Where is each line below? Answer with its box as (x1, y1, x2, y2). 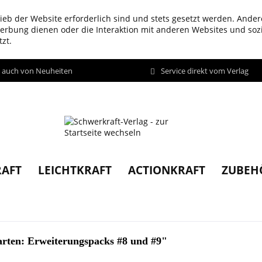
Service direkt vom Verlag (161, 65, 249, 76)
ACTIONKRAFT (127, 163, 205, 178)
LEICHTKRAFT (37, 163, 112, 178)
